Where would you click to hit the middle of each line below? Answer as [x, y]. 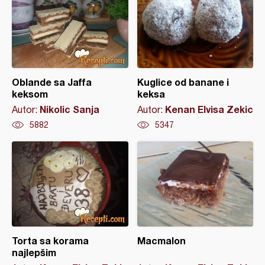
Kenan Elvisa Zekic [209, 109]
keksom [30, 94]
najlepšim [34, 253]
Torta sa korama [50, 241]
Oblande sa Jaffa [52, 82]
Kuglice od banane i [183, 82]
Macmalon [161, 241]
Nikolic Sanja [70, 109]
